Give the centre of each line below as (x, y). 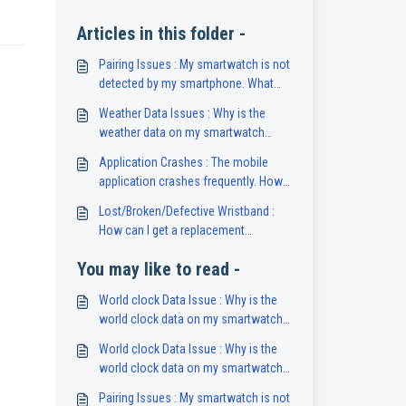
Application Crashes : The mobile (183, 162)
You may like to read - (158, 269)
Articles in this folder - (161, 34)
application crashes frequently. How (190, 181)
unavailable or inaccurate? (165, 151)
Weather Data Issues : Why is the (182, 113)
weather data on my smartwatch (181, 132)
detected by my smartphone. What (186, 83)
